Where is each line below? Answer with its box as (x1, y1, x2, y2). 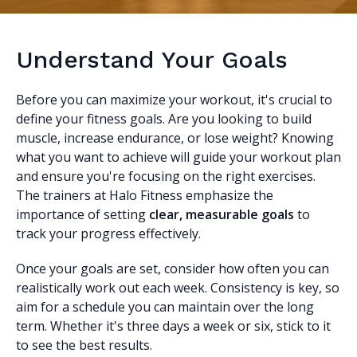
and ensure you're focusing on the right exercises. (16, 167, 316, 185)
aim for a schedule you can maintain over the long (16, 298, 314, 316)
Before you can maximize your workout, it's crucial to (16, 91, 332, 108)
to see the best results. (16, 336, 152, 354)
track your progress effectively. (16, 225, 201, 242)
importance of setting (16, 206, 149, 223)
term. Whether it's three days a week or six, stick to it (16, 317, 331, 335)
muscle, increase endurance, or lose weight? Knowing (16, 129, 334, 147)
